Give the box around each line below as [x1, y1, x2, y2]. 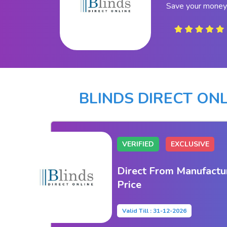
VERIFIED [122, 139, 154, 149]
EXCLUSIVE [170, 139, 209, 149]
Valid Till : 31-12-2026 [122, 207, 186, 215]
